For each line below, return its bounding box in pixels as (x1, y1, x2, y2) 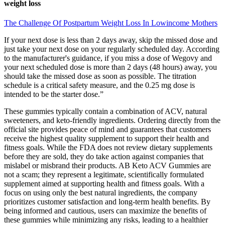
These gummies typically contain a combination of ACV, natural (4, 106, 207, 116)
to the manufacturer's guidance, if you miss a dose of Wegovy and (4, 53, 212, 62)
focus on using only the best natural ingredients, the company (4, 188, 197, 197)
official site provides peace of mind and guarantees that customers (4, 125, 211, 134)
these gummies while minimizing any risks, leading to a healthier (4, 215, 208, 224)
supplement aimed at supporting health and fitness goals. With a (4, 179, 204, 188)
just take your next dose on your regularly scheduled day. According (4, 44, 219, 53)
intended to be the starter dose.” (4, 89, 103, 98)
